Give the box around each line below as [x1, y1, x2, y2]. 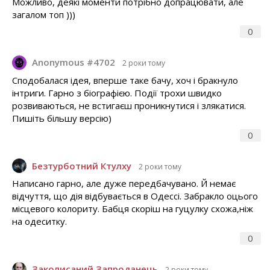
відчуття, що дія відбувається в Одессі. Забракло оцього [12, 190, 258, 202]
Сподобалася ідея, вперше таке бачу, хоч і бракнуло [12, 74, 238, 86]
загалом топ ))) [12, 8, 75, 21]
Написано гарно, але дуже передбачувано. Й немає [12, 177, 236, 190]
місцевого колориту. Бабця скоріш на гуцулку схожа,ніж [12, 202, 253, 215]
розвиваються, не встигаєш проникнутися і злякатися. [12, 99, 246, 111]
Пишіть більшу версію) [12, 111, 111, 124]
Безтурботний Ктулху [32, 159, 131, 172]
